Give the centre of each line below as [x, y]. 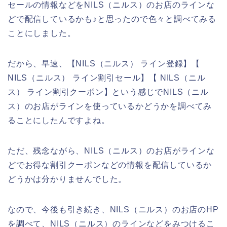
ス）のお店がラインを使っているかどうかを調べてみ [110, 106]
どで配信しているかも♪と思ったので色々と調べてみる [112, 19]
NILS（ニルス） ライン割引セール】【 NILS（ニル [107, 78]
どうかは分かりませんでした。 [67, 179]
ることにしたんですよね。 [59, 120]
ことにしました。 [42, 33]
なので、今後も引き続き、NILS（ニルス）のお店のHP [113, 209]
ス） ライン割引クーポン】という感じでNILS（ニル [108, 92]
